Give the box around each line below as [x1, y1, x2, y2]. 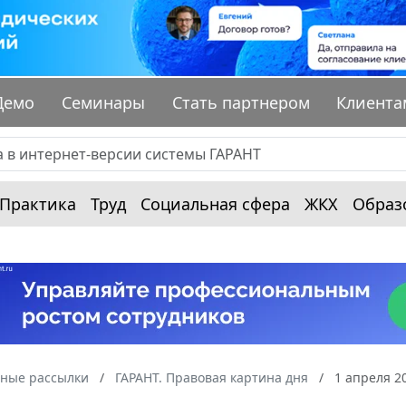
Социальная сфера [140, 193, 290, 216]
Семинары [62, 92, 146, 114]
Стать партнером [171, 92, 310, 114]
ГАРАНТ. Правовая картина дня [115, 369, 308, 387]
